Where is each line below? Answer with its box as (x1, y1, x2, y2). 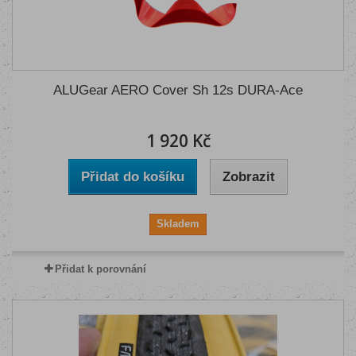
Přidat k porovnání (54, 263, 146, 275)
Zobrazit (222, 169, 275, 184)
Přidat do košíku (81, 169, 184, 184)
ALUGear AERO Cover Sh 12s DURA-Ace (53, 83, 303, 98)
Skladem (157, 218, 199, 230)
